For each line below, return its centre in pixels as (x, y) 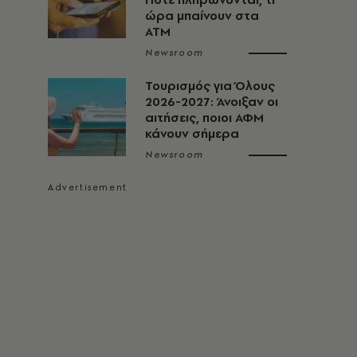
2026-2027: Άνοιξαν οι (212, 102)
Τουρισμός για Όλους (210, 86)
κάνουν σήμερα (192, 133)
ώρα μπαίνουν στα (202, 16)
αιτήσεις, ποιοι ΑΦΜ (204, 118)
